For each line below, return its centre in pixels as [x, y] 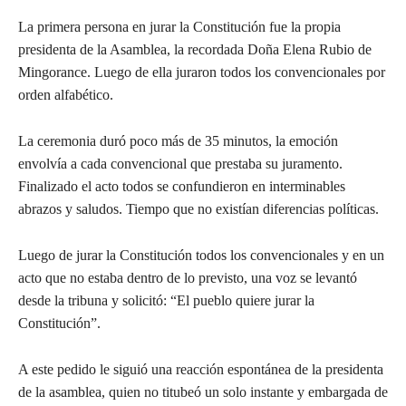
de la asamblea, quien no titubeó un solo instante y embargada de [203, 391]
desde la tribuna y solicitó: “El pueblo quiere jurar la [166, 300]
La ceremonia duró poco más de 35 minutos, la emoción [178, 140]
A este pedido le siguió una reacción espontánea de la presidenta [201, 369]
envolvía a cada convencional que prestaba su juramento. [180, 163]
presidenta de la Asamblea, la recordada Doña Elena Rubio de [195, 49]
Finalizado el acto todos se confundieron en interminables [182, 186]
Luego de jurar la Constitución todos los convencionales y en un [201, 255]
